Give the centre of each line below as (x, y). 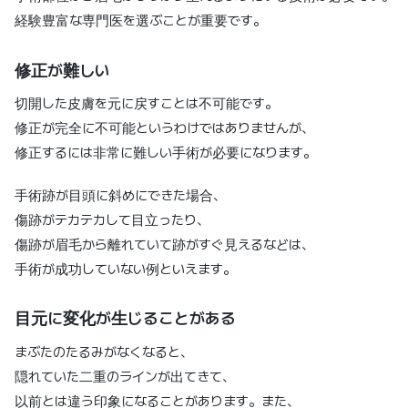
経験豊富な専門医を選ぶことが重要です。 (140, 20)
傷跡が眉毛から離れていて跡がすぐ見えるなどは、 (164, 245)
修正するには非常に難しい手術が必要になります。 (165, 153)
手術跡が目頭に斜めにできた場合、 (120, 195)
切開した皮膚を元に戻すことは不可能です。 (146, 104)
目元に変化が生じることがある (125, 319)
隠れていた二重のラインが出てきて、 (125, 377)
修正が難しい (62, 70)
